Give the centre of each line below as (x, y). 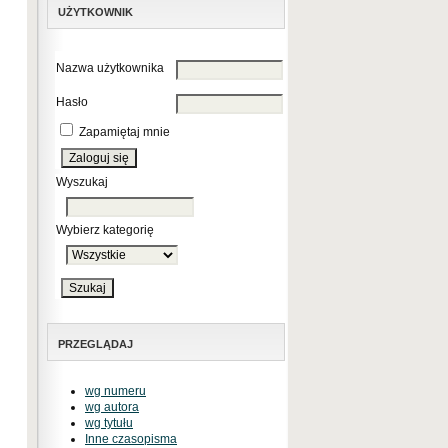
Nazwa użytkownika (110, 68)
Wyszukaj (82, 182)
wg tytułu (109, 423)
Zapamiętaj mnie (124, 132)
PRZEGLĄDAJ (95, 344)
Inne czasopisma (131, 439)
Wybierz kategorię (105, 230)
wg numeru (115, 391)
